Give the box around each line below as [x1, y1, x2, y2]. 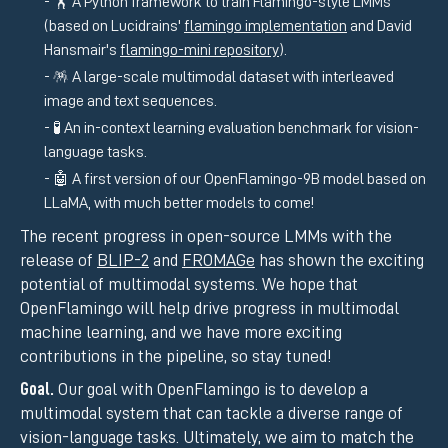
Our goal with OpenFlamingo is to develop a [54, 379, 368, 398]
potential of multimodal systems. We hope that [20, 275, 358, 294]
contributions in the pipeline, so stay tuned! [20, 347, 331, 366]
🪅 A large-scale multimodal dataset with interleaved [53, 68, 394, 85]
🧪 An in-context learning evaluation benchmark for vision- [53, 120, 419, 137]
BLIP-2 [97, 251, 149, 270]
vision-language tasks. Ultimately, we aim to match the [20, 427, 414, 446]
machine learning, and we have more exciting [20, 323, 342, 342]
